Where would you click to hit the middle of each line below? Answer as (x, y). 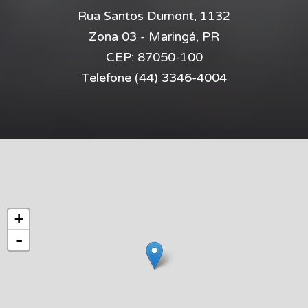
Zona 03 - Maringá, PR (154, 36)
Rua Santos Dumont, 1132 (154, 16)
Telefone (108, 78)
